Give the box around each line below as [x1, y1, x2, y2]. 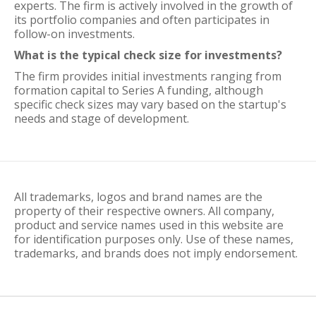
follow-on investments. [14, 26, 135, 42]
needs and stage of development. [14, 111, 189, 126]
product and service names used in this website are [14, 217, 284, 233]
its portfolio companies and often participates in [14, 12, 269, 28]
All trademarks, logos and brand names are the [14, 189, 262, 205]
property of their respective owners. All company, [14, 203, 274, 219]
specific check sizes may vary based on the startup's [14, 97, 286, 112]
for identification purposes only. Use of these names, [14, 231, 293, 247]
